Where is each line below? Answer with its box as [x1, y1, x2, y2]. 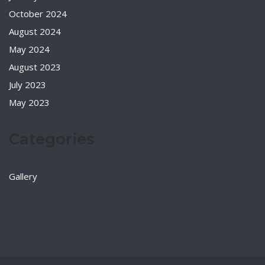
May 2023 [9, 96, 50, 108]
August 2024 [9, 25, 61, 37]
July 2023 [9, 79, 46, 91]
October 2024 [9, 8, 67, 20]
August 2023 [9, 61, 61, 73]
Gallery [9, 170, 37, 183]
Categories [9, 130, 95, 149]
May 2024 [9, 43, 50, 55]
